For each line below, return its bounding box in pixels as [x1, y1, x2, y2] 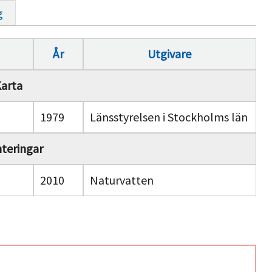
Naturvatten [89, 172, 154, 188]
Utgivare [148, 46, 192, 61]
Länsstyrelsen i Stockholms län [89, 109, 248, 124]
